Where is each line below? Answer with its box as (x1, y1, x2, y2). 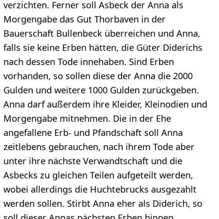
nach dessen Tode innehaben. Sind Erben (3, 56, 174, 68)
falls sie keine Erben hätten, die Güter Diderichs (3, 42, 202, 54)
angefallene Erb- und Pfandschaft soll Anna (3, 127, 183, 139)
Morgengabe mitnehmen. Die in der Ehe (3, 112, 171, 125)
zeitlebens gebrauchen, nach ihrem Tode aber (3, 141, 195, 153)
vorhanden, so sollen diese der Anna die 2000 (3, 70, 193, 82)
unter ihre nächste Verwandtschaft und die (3, 155, 182, 167)
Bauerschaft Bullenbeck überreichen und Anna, (3, 27, 200, 40)
